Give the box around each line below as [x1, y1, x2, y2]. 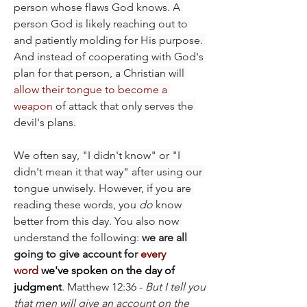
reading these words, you [14, 197, 139, 211]
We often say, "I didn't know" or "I [14, 148, 180, 162]
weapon [14, 99, 53, 112]
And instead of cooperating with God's [14, 49, 204, 63]
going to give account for [14, 247, 140, 260]
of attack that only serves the [53, 99, 193, 112]
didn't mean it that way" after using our [14, 164, 202, 178]
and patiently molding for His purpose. [14, 33, 203, 47]
